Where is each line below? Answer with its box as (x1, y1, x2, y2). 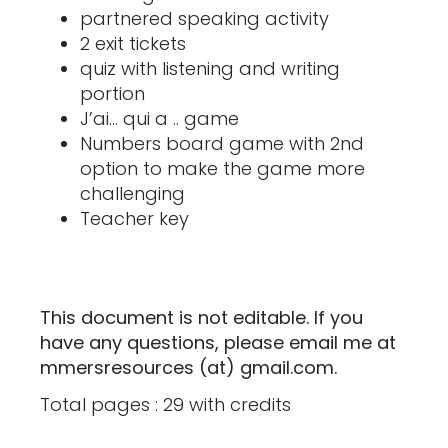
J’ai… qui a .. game (80, 106, 239, 132)
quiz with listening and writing (80, 56, 340, 82)
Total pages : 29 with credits (40, 392, 291, 418)
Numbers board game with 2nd (80, 131, 364, 157)
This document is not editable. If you (40, 305, 363, 331)
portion (80, 81, 145, 107)
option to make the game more (80, 156, 365, 182)
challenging (80, 181, 185, 207)
